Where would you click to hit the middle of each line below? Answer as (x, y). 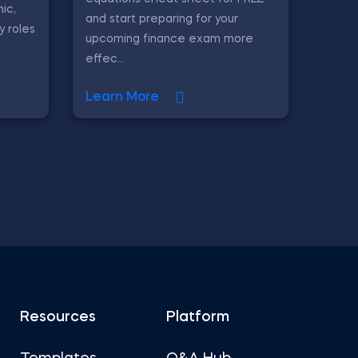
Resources (58, 317)
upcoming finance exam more (169, 39)
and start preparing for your (162, 19)
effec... (105, 59)
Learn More (122, 97)
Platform (198, 317)
